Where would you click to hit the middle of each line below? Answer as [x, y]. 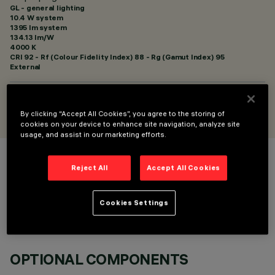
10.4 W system [37, 17]
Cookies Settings [134, 202]
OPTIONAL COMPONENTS [99, 259]
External [25, 67]
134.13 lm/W [32, 37]
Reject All [89, 167]
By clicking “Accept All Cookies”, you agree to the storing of [123, 113]
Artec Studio [33, 108]
